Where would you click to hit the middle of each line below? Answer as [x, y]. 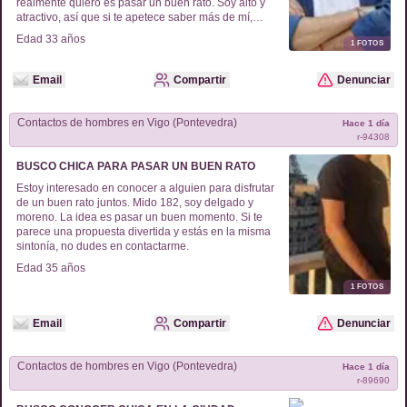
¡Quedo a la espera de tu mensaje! [102, 46]
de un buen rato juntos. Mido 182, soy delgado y [135, 203]
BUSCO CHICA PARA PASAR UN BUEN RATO [136, 166]
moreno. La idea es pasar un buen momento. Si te [139, 217]
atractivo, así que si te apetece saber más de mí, [134, 17]
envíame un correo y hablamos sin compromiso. [134, 32]
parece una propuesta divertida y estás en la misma [144, 232]
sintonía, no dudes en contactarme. [103, 246]
